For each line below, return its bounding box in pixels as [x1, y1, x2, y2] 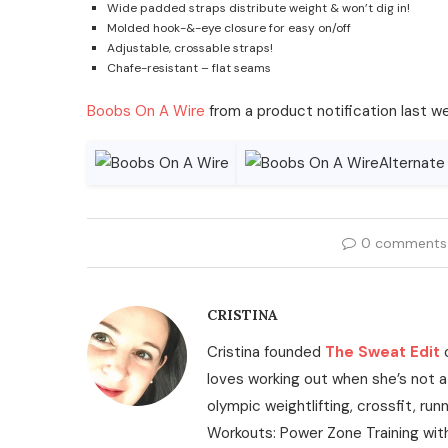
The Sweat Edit [321, 342, 440, 362]
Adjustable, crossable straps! [107, 40, 273, 56]
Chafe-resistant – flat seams [107, 60, 271, 76]
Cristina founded [207, 342, 321, 362]
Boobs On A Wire [87, 101, 205, 121]
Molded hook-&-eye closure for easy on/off [107, 20, 351, 36]
